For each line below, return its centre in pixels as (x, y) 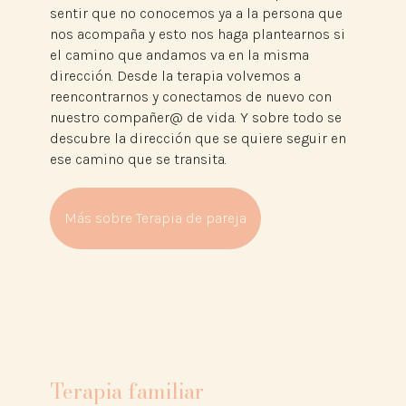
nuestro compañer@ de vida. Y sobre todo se (195, 118)
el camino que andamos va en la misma (179, 55)
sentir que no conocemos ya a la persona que (196, 14)
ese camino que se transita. (138, 159)
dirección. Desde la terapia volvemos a (175, 76)
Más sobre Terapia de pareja (155, 218)
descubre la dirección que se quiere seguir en (198, 139)
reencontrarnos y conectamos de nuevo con (190, 97)
